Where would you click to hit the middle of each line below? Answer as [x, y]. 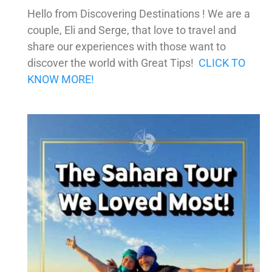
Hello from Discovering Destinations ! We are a [138, 13]
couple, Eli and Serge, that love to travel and [131, 30]
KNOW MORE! [60, 79]
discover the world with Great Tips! [113, 63]
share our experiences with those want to [126, 46]
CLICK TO [222, 63]
